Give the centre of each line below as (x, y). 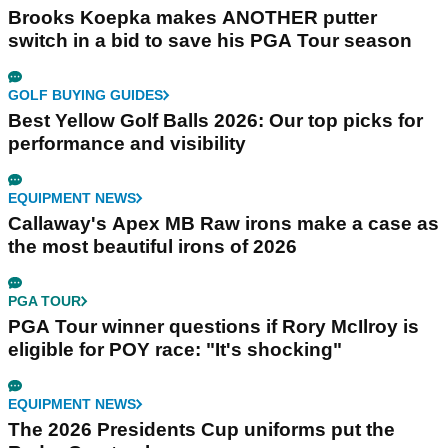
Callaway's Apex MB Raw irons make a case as (223, 224)
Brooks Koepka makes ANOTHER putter (192, 18)
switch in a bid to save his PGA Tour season (210, 41)
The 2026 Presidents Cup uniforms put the (201, 430)
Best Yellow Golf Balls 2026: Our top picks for (215, 121)
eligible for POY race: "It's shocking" (175, 350)
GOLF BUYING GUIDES (85, 95)
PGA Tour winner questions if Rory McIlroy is (213, 327)
